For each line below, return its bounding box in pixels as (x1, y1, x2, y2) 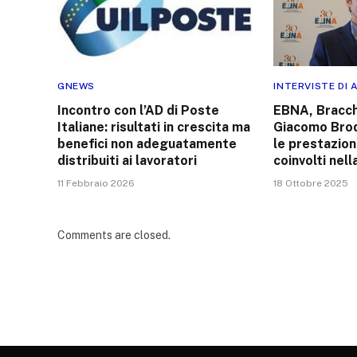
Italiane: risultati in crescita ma (57, 119, 250, 135)
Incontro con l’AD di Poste (57, 102, 219, 118)
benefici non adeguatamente (57, 135, 237, 151)
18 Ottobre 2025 (273, 177, 349, 189)
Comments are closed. (57, 228, 171, 241)
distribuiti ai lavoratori (57, 152, 197, 168)
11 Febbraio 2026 (57, 177, 135, 189)
